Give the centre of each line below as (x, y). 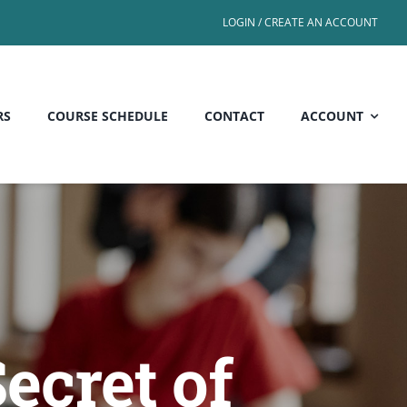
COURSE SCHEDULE (108, 116)
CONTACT (234, 116)
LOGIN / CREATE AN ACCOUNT (300, 22)
